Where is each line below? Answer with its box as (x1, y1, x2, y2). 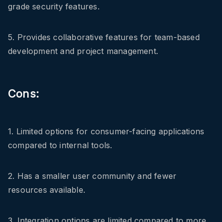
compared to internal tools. (8, 140, 112, 151)
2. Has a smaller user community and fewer (8, 171, 177, 181)
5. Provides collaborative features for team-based (8, 32, 200, 43)
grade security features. (8, 1, 100, 12)
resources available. (8, 185, 85, 195)
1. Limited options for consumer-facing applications (8, 126, 205, 137)
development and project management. (8, 46, 158, 56)
